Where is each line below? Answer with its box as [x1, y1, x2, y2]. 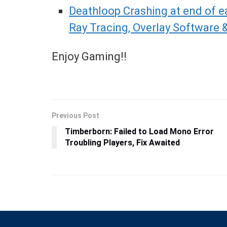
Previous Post [52, 111, 99, 120]
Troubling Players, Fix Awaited [65, 138, 180, 148]
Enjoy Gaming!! [52, 50, 127, 63]
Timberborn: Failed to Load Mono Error [65, 127, 214, 137]
